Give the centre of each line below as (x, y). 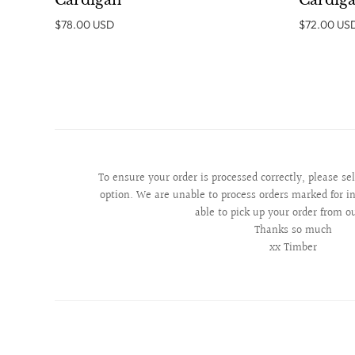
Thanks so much (294, 231)
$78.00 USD (84, 25)
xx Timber (294, 248)
